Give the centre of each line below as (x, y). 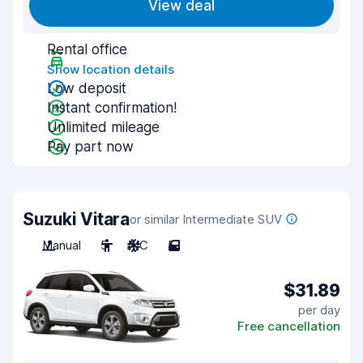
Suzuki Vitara (76, 219)
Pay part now (90, 147)
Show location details (111, 69)
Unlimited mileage (103, 127)
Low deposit (87, 88)
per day (319, 310)
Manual (62, 245)
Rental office (87, 49)
